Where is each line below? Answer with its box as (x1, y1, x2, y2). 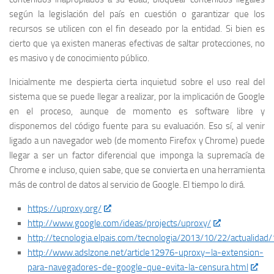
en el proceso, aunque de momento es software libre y (9, 106, 265, 117)
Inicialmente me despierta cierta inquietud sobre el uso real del (9, 76, 265, 87)
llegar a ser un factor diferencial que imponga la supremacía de (9, 150, 265, 161)
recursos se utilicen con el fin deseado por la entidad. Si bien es (9, 23, 265, 34)
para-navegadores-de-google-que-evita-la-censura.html (28, 262, 248, 273)
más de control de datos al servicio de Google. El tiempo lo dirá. (9, 179, 245, 190)
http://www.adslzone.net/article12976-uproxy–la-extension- (28, 247, 264, 258)
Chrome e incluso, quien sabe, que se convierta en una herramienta (9, 165, 265, 176)
